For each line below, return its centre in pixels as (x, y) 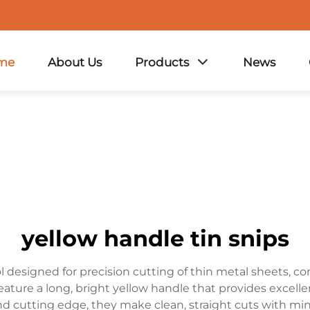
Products (162, 62)
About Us (74, 62)
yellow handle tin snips (155, 238)
